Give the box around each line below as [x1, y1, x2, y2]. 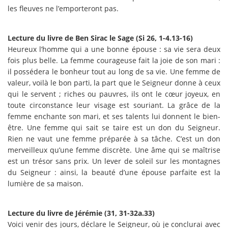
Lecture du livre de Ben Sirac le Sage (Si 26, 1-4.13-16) [8, 33, 193, 43]
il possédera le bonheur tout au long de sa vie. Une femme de [8, 66, 220, 76]
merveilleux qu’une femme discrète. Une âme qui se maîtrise [8, 145, 220, 155]
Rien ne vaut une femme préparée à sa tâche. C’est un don [8, 133, 220, 144]
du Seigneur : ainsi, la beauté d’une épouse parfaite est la [8, 167, 220, 177]
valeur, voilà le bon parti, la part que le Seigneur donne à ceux [8, 77, 220, 88]
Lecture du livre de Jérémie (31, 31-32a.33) [8, 208, 155, 218]
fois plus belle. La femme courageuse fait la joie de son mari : [8, 55, 220, 65]
